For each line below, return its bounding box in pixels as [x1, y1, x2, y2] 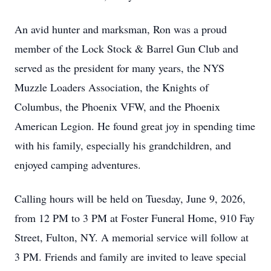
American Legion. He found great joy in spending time [15, 119, 255, 133]
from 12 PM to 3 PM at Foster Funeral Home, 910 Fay [15, 211, 255, 225]
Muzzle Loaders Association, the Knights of [15, 80, 209, 94]
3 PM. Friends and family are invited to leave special [15, 249, 246, 264]
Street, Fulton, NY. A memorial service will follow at [15, 230, 249, 244]
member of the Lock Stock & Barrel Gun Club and [15, 41, 238, 56]
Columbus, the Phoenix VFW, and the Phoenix [15, 99, 220, 114]
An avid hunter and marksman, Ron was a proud [15, 22, 227, 36]
